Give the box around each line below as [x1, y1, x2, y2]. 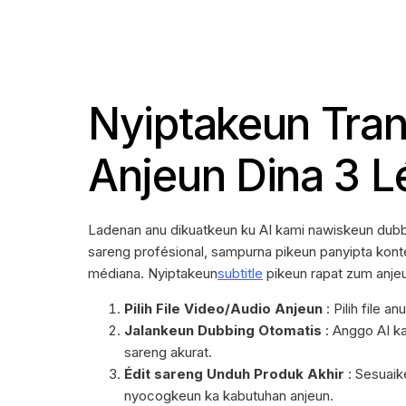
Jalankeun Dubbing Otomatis [124, 322, 322, 340]
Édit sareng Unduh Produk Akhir [124, 365, 344, 383]
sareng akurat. [124, 343, 212, 362]
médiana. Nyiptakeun [88, 265, 217, 283]
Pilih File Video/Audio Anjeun [124, 300, 323, 318]
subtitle [217, 265, 263, 283]
